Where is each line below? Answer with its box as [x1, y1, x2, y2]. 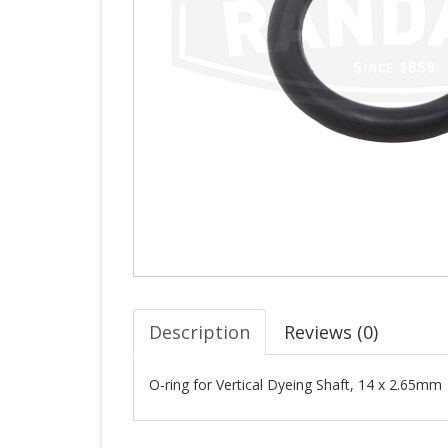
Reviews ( [284, 319, 363, 344]
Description [149, 319, 250, 344]
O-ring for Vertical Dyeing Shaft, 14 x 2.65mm [149, 374, 442, 394]
